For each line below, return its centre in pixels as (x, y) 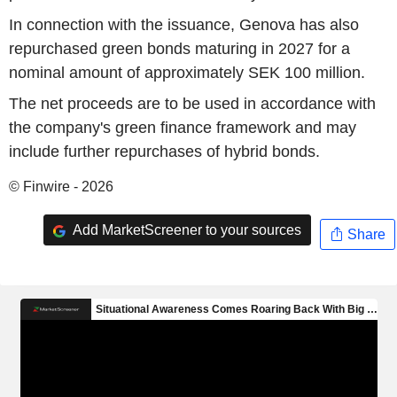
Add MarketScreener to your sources (185, 230)
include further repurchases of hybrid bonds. (164, 152)
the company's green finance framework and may (183, 128)
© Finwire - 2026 (61, 187)
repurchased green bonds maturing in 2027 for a (179, 48)
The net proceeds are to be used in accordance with (192, 104)
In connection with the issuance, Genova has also (184, 24)
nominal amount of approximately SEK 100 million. (187, 72)
